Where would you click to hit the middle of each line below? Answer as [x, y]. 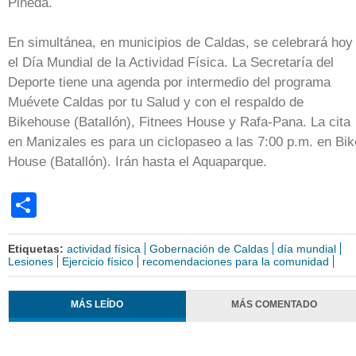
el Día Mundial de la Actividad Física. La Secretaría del [171, 63]
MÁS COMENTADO [275, 305]
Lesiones [31, 261]
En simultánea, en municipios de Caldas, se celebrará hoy [180, 43]
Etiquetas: [37, 248]
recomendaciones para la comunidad [236, 261]
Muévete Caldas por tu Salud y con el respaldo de [156, 103]
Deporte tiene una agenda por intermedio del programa [169, 83]
